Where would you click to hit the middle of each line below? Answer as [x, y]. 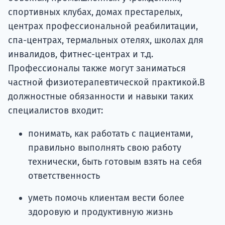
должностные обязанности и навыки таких [101, 97]
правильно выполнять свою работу [105, 148]
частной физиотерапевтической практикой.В [106, 83]
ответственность [64, 176]
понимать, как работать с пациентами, [110, 134]
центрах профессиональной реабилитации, [103, 26]
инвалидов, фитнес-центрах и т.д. [81, 54]
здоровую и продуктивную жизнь [100, 212]
